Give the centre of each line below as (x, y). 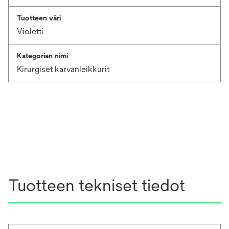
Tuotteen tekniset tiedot (97, 185)
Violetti (30, 31)
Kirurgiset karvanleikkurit (63, 69)
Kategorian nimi (42, 56)
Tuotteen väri (39, 18)
